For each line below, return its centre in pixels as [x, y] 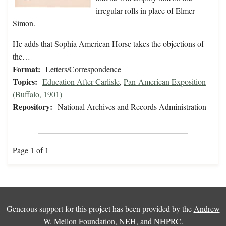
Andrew [207, 209]
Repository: [33, 107]
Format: [26, 69]
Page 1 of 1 [31, 150]
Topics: [25, 82]
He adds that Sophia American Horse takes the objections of [108, 44]
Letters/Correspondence [83, 69]
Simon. [24, 23]
